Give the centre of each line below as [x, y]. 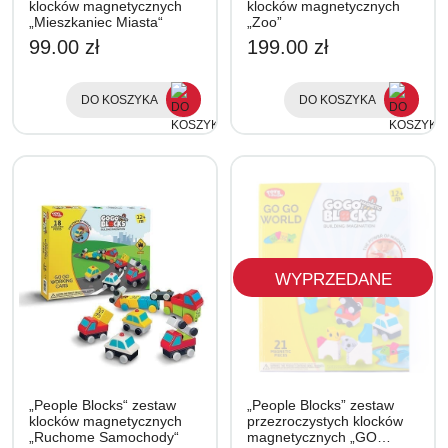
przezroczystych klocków [325, 421]
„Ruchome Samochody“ [104, 437]
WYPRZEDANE [333, 279]
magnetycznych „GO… [319, 437]
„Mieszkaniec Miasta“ [96, 22]
